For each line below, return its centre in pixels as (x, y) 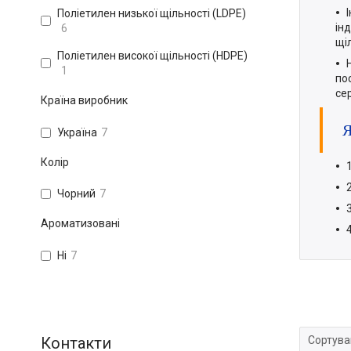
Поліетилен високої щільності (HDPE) (152, 55)
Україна (77, 132)
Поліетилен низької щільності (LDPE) (152, 13)
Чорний (76, 194)
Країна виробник (84, 100)
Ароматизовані (80, 224)
